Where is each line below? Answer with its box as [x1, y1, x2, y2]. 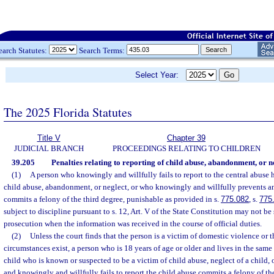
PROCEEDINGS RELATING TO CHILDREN [112, 144, 261, 153]
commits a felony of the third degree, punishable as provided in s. [4, 194, 221, 204]
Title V [37, 133, 61, 143]
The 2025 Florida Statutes [4, 103, 132, 120]
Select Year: [135, 70, 186, 80]
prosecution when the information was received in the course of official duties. [4, 219, 262, 228]
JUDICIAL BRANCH [13, 144, 84, 153]
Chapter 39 [167, 133, 206, 143]
